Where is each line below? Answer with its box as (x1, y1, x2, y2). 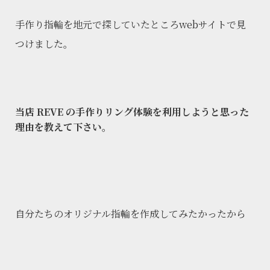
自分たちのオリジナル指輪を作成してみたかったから (15, 207, 246, 221)
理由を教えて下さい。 (15, 120, 111, 134)
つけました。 (15, 37, 73, 51)
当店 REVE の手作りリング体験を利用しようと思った (15, 105, 249, 119)
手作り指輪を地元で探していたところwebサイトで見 (15, 17, 246, 32)
